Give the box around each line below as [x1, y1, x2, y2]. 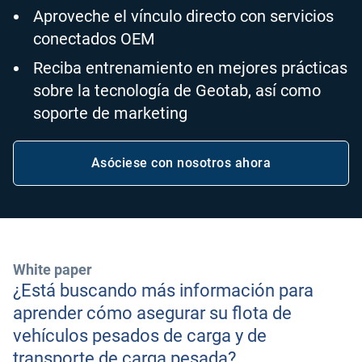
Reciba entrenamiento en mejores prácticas [33, 58, 347, 78]
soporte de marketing [33, 103, 187, 123]
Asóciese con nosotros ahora [90, 155, 271, 170]
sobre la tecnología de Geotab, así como [33, 81, 321, 100]
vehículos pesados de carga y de [13, 326, 267, 346]
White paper [13, 261, 92, 278]
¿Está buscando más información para [13, 280, 314, 301]
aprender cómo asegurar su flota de [13, 303, 292, 323]
